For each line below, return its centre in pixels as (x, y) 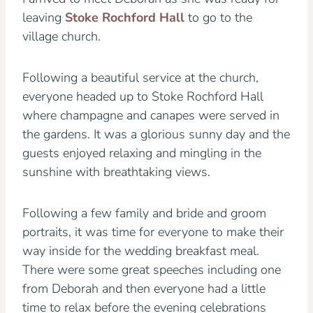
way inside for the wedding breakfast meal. (141, 251)
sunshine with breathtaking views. (116, 172)
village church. (61, 36)
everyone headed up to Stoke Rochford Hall (143, 96)
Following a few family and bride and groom (144, 213)
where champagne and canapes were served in (151, 115)
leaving (44, 17)
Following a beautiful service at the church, (140, 78)
